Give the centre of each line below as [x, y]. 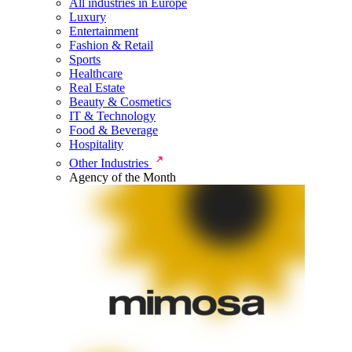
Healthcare [96, 73]
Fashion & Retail [111, 45]
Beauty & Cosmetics [120, 102]
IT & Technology [112, 116]
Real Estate [97, 88]
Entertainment [104, 31]
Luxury [88, 17]
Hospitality [96, 144]
